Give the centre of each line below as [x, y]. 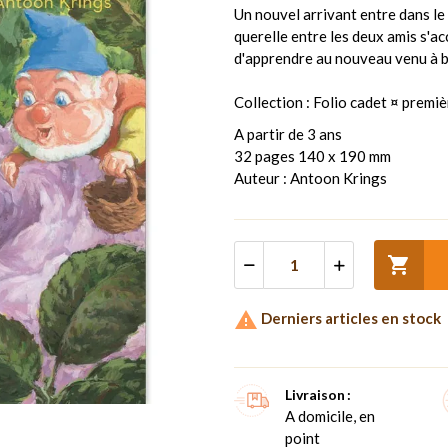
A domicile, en [330, 415]
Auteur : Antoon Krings [310, 177]
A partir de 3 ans [288, 133]
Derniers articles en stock [349, 317]
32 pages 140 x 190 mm [312, 155]
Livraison [315, 394]
